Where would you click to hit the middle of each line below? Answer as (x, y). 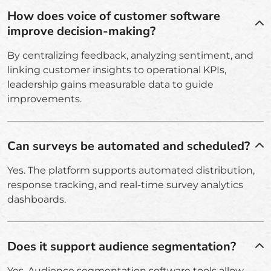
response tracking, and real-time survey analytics (125, 184)
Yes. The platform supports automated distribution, (131, 170)
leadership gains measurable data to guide (110, 84)
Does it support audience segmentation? (122, 246)
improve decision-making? (81, 31)
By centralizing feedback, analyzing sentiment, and (130, 55)
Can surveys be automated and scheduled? (129, 146)
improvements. (44, 99)
